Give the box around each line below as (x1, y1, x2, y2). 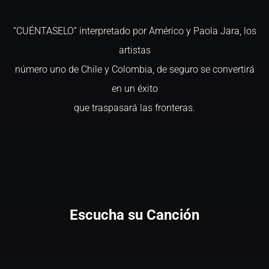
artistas (118, 44, 151, 56)
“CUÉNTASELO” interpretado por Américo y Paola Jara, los (13, 25, 256, 37)
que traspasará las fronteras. (74, 102, 195, 113)
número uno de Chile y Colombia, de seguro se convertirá (14, 64, 255, 75)
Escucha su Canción (70, 207, 199, 223)
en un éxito (111, 83, 158, 94)
